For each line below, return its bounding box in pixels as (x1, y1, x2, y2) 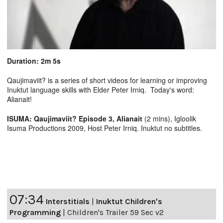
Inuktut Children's (96, 196, 162, 206)
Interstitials (46, 196, 90, 206)
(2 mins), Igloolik (144, 113, 196, 123)
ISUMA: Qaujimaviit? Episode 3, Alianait (7, 113, 144, 123)
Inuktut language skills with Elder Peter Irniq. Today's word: (7, 84, 196, 95)
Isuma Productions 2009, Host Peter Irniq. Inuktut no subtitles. (7, 122, 202, 133)
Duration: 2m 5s (7, 55, 61, 66)
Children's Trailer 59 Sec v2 (67, 207, 164, 217)
